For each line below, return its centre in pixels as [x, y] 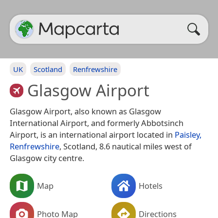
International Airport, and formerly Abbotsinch [97, 123]
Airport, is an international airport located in [92, 134]
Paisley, [188, 134]
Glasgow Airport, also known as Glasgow [85, 111]
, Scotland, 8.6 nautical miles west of [126, 146]
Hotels [151, 185]
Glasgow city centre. [47, 158]
